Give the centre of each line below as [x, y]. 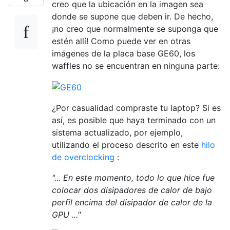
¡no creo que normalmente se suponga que [135, 29]
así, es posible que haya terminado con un [134, 120]
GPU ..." [66, 214]
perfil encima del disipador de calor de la [132, 202]
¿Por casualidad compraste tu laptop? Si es [136, 108]
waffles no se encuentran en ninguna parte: [136, 66]
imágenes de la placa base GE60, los [123, 53]
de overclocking [83, 157]
